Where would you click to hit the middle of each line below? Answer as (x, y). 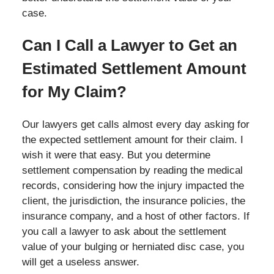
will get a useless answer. (80, 262)
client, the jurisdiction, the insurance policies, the (133, 201)
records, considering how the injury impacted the (133, 185)
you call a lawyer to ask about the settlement (124, 231)
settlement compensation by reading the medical (132, 170)
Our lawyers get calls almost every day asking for (135, 124)
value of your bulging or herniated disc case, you (133, 246)
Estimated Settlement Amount (134, 69)
